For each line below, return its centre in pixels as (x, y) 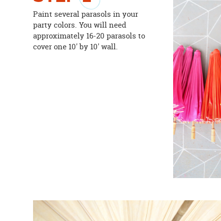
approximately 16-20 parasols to (89, 36)
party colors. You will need (80, 25)
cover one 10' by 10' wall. (76, 46)
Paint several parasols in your (86, 14)
